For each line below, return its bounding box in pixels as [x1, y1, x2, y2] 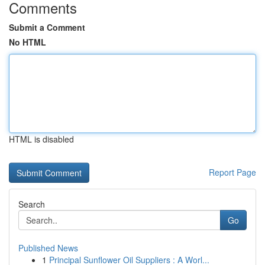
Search [18, 198, 45, 210]
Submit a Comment [9, 21, 85, 33]
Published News [18, 242, 78, 254]
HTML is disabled [9, 133, 74, 145]
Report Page [209, 166, 256, 178]
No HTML [9, 36, 46, 48]
